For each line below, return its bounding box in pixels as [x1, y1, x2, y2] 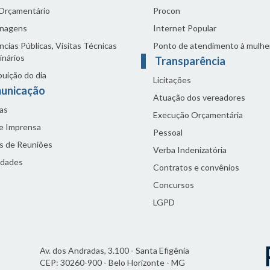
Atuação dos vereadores [153, 92, 245, 102]
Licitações [153, 75, 191, 85]
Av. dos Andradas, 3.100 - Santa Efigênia [40, 245, 189, 256]
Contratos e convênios [153, 162, 239, 172]
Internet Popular [153, 23, 216, 33]
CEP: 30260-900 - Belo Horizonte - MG [40, 257, 185, 268]
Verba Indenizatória [153, 145, 227, 155]
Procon [153, 5, 180, 16]
